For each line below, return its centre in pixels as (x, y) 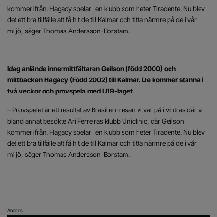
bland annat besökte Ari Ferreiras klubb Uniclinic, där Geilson (96, 121)
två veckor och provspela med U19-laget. (72, 91)
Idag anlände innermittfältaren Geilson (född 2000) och (92, 69)
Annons (15, 210)
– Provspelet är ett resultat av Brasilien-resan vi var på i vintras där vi (105, 110)
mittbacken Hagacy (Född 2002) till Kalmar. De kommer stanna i (105, 80)
